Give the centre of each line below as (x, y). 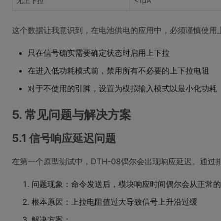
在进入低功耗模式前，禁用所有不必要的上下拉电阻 (118, 71)
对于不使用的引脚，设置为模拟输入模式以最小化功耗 (122, 88)
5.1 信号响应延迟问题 (64, 138)
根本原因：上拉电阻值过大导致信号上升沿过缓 (114, 202)
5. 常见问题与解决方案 (72, 115)
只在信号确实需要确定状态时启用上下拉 (99, 53)
